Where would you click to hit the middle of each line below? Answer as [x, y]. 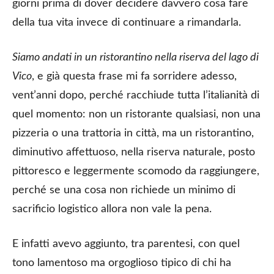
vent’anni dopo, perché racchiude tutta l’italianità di [136, 95]
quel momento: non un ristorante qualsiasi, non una [136, 114]
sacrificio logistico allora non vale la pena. [112, 209]
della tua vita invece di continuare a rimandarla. [127, 22]
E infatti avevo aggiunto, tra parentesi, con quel [126, 244]
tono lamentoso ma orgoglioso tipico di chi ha [122, 263]
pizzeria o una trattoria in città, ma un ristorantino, [133, 133]
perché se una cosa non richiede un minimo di [124, 190]
